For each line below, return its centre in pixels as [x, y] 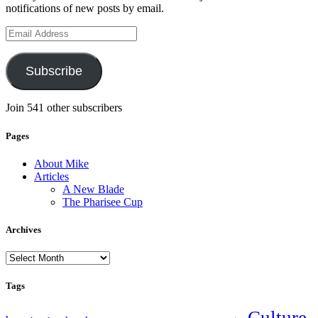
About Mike [61, 163]
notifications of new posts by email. [85, 9]
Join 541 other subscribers [64, 108]
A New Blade [93, 189]
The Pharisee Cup [103, 202]
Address [23, 45]
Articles [51, 176]
